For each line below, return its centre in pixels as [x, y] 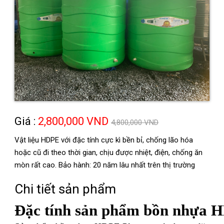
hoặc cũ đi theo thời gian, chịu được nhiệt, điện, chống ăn [108, 152]
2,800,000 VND [73, 121]
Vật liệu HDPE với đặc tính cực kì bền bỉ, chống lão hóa [104, 140]
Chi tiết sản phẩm [65, 189]
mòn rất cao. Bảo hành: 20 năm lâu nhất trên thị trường [105, 165]
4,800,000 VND [135, 122]
